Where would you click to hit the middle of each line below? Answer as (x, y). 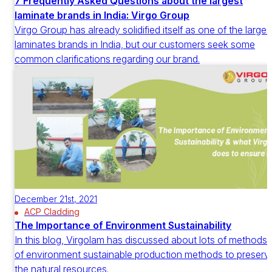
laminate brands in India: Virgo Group (102, 15)
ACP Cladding (52, 211)
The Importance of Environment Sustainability (123, 225)
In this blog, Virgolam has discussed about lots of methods (141, 240)
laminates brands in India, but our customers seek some (135, 45)
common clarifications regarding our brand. (107, 59)
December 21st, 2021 (56, 199)
